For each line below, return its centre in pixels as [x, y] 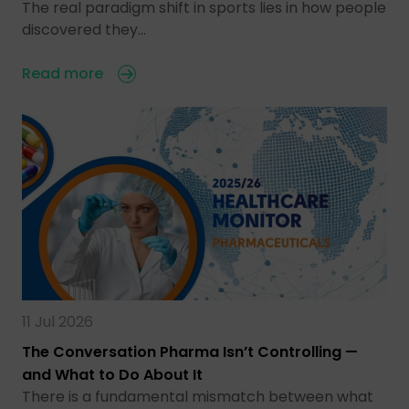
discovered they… [84, 30]
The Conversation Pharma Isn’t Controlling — [190, 352]
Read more [63, 74]
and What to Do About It [112, 375]
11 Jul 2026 [58, 322]
